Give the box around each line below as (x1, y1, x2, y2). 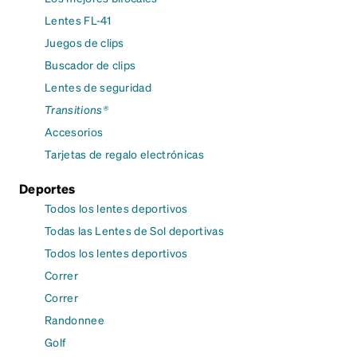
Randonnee (45, 312, 104, 328)
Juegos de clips (45, 35, 124, 50)
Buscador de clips (45, 57, 136, 73)
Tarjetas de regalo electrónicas (45, 147, 204, 162)
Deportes (19, 180, 76, 198)
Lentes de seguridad (45, 80, 152, 95)
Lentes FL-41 (45, 13, 111, 28)
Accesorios (45, 124, 104, 139)
